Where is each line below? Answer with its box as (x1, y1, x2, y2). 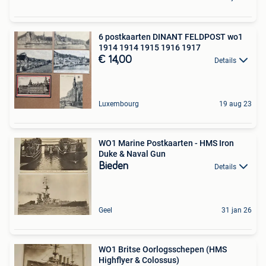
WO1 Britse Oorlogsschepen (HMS (99, 244, 227, 254)
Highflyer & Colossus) (99, 255, 179, 265)
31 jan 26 (221, 205, 252, 214)
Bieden (99, 160, 128, 172)
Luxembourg (99, 99, 139, 108)
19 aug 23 (219, 99, 252, 108)
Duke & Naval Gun (99, 148, 166, 159)
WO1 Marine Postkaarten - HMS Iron (99, 138, 234, 148)
